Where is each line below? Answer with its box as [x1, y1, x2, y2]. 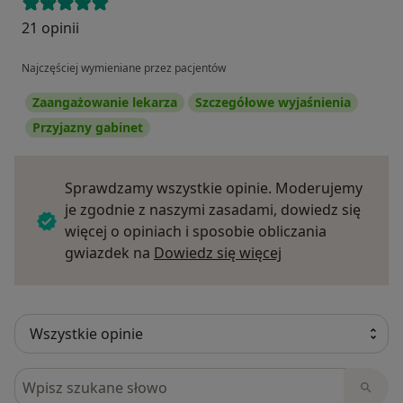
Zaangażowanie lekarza [32, 94, 177, 112]
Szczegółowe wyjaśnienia [195, 94, 351, 112]
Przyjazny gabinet [32, 119, 143, 137]
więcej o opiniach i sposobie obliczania [65, 221, 327, 242]
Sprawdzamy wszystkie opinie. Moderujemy [65, 178, 363, 199]
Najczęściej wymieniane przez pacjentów [22, 60, 226, 76]
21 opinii [22, 18, 79, 39]
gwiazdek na [65, 243, 154, 264]
